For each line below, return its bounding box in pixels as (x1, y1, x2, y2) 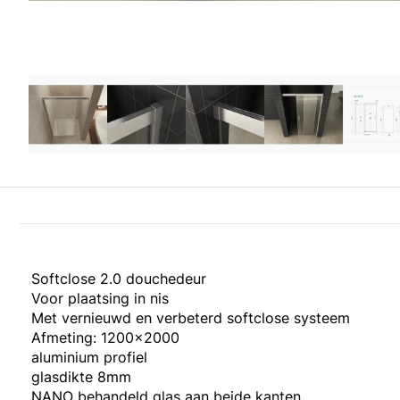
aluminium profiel (31, 348, 147, 367)
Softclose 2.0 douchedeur (31, 270, 206, 288)
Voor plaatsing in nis (31, 289, 169, 308)
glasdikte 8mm (31, 368, 131, 387)
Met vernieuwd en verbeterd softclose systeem (31, 309, 350, 328)
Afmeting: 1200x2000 (31, 329, 179, 347)
